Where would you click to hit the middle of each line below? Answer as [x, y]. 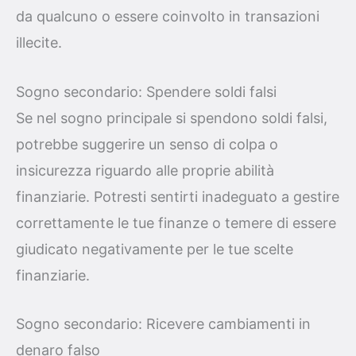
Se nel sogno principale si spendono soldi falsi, [172, 118]
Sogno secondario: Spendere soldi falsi [146, 91]
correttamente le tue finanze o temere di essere [176, 222]
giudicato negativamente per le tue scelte [155, 249]
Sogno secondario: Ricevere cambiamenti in [163, 324]
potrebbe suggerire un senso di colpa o [147, 144]
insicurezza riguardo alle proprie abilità [145, 170]
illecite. [39, 42]
